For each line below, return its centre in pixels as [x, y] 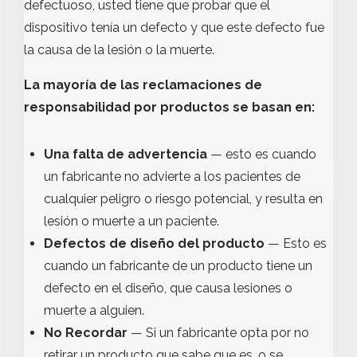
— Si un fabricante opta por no [218, 333]
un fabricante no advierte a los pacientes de [172, 177]
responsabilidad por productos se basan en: [169, 107]
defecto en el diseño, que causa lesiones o [168, 288]
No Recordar [86, 333]
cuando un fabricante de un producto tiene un [178, 266]
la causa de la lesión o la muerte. [119, 50]
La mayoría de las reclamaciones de [143, 85]
